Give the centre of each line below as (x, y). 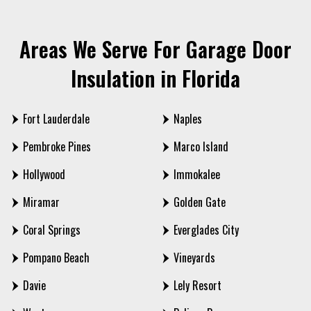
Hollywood (44, 175)
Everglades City (206, 230)
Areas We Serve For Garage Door (155, 49)
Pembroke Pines (57, 147)
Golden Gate (200, 202)
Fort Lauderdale (56, 119)
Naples (188, 119)
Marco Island (201, 147)
